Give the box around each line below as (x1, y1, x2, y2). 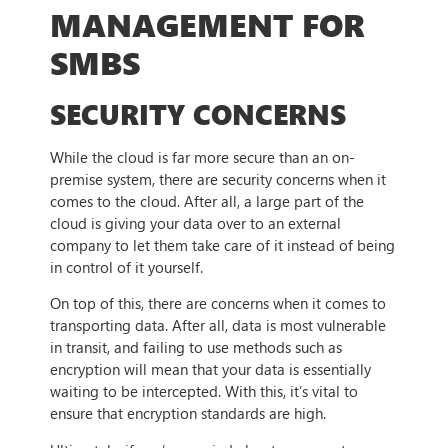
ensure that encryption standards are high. (50, 403, 326, 424)
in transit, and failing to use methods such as (50, 337, 342, 358)
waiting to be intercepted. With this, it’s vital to (50, 381, 358, 402)
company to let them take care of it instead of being (50, 235, 395, 256)
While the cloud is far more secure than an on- (50, 147, 355, 168)
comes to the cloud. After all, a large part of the (50, 191, 364, 212)
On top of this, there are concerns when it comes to (50, 293, 386, 314)
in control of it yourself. (50, 257, 203, 278)
